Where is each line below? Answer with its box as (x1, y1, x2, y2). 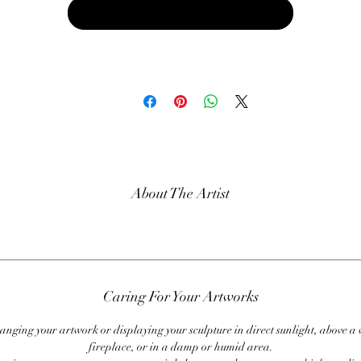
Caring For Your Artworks (102, 288, 259, 306)
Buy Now (156, 5, 205, 22)
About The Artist (131, 185, 230, 203)
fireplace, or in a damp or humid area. (88, 340, 273, 355)
